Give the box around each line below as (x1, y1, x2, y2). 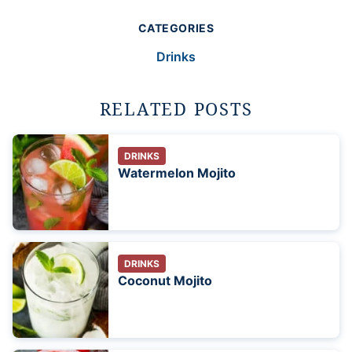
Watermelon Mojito (118, 165, 236, 181)
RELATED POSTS (99, 97, 253, 121)
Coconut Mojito (118, 273, 212, 289)
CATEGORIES (137, 21, 214, 35)
